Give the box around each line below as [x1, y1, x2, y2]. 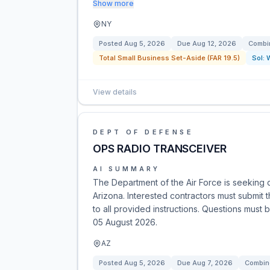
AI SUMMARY [93, 165, 160, 172]
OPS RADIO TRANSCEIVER [93, 142, 227, 155]
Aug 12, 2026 [192, 39, 236, 48]
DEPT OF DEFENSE [93, 128, 193, 136]
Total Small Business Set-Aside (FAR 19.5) [99, 54, 240, 62]
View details [93, 87, 137, 96]
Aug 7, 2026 [192, 259, 233, 267]
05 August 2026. [93, 217, 157, 227]
